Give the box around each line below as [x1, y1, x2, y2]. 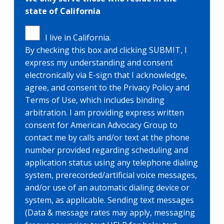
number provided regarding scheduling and [25, 144, 188, 156]
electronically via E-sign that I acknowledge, [25, 69, 187, 81]
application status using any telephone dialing [25, 157, 198, 168]
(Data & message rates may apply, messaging [25, 207, 195, 218]
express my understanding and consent [25, 57, 173, 68]
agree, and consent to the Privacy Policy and [25, 82, 189, 93]
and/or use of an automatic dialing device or [25, 182, 189, 193]
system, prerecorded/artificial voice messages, [25, 169, 197, 181]
